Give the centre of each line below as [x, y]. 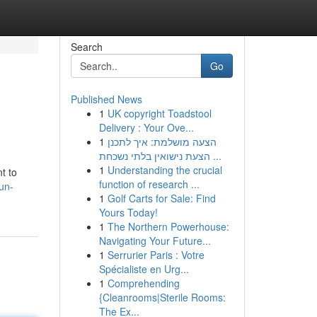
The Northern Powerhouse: [168, 226]
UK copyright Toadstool [159, 113]
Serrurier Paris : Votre [156, 255]
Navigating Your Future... [155, 241]
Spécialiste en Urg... [144, 269]
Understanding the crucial [165, 170]
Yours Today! [128, 212]
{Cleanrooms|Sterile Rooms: [162, 297]
